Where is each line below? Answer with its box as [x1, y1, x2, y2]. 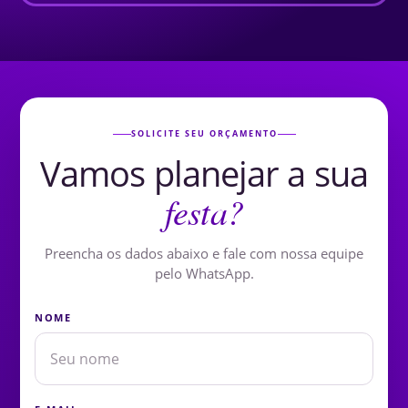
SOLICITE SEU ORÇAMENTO [130, 127, 278, 140]
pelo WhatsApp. [154, 264, 254, 283]
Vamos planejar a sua [39, 149, 368, 198]
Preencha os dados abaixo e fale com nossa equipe [45, 244, 363, 263]
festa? [165, 188, 243, 235]
